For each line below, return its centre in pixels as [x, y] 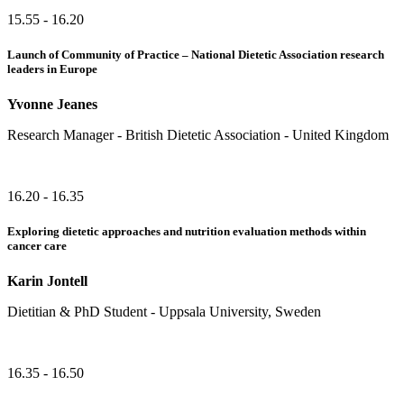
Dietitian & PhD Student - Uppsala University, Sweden [164, 312]
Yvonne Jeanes [52, 104]
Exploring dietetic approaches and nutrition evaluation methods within [187, 232]
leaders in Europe [52, 69]
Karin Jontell [47, 281]
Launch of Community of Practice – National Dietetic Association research [196, 54]
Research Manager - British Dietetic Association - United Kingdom [198, 134]
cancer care [37, 246]
